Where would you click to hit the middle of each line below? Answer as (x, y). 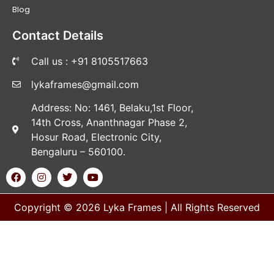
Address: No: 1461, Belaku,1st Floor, (112, 108)
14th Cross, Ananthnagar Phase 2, (109, 123)
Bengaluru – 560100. (78, 152)
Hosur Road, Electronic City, (96, 137)
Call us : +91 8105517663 (89, 61)
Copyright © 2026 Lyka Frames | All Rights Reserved (137, 208)
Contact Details (58, 36)
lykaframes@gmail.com (85, 85)
